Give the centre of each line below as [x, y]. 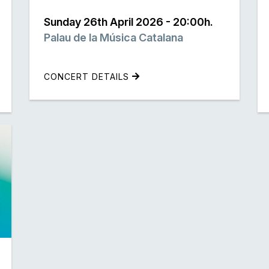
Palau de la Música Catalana [113, 37]
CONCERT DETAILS [88, 76]
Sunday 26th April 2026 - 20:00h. [128, 22]
